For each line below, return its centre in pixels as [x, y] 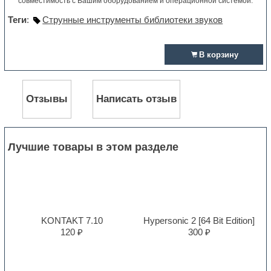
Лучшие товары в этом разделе [93, 147]
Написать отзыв [137, 99]
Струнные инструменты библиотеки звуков [133, 20]
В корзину [218, 55]
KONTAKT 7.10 [72, 220]
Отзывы [47, 99]
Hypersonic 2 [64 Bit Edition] [199, 220]
